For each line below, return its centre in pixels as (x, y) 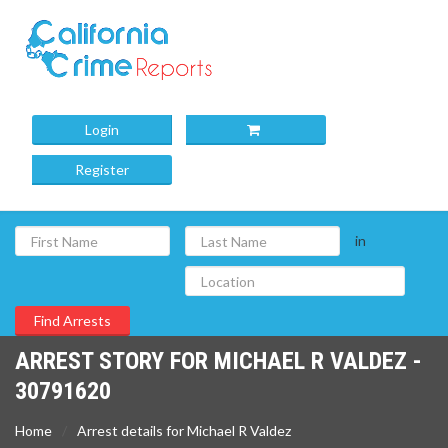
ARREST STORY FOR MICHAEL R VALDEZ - (218, 361)
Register (102, 169)
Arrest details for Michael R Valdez (184, 430)
